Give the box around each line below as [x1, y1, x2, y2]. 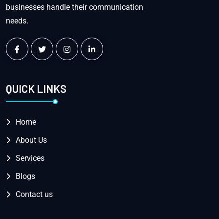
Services [16, 153, 44, 163]
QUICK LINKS [6, 82, 66, 95]
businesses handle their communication [6, 2, 143, 12]
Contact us [16, 190, 53, 199]
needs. [6, 16, 28, 25]
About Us [16, 135, 47, 145]
